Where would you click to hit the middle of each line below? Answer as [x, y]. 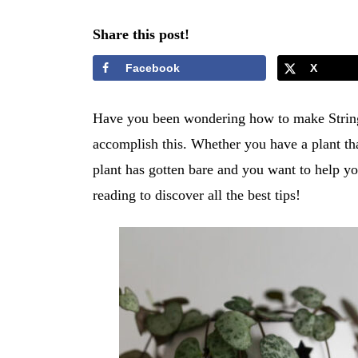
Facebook [152, 68]
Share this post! [141, 34]
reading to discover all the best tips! [196, 195]
